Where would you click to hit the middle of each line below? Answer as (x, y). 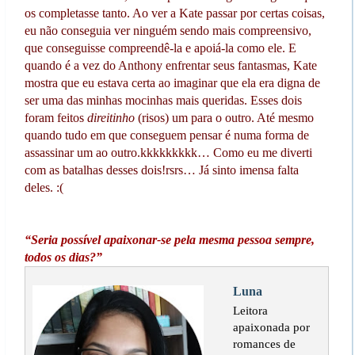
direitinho (112, 118)
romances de (264, 344)
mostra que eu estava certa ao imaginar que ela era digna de (172, 83)
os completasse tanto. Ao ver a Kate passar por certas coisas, (174, 13)
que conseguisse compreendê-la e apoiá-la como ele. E (160, 48)
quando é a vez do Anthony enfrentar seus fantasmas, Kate (170, 66)
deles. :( (44, 188)
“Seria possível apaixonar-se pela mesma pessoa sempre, (169, 240)
